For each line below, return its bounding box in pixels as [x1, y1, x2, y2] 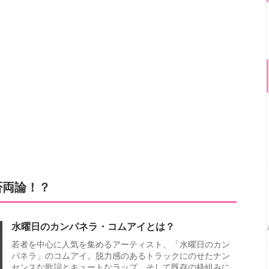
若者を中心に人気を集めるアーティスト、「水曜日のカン [11, 240, 230, 249]
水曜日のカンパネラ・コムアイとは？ [11, 222, 175, 232]
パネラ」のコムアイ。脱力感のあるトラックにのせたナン [11, 251, 230, 261]
